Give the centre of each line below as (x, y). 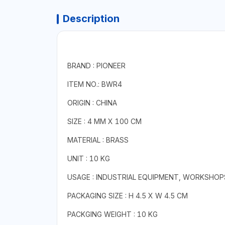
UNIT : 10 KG (88, 158)
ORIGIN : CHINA (92, 102)
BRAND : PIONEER (96, 65)
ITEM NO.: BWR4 (94, 84)
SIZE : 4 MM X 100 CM (104, 121)
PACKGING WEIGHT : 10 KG (112, 214)
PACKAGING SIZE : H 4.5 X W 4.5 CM (127, 195)
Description (91, 18)
